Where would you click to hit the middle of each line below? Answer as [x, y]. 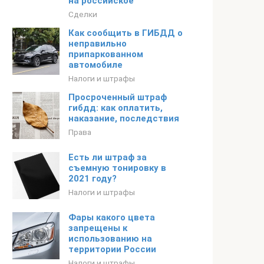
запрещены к [98, 228]
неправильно [98, 44]
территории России [112, 249]
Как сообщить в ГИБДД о [126, 33]
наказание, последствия [124, 118]
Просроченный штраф [118, 97]
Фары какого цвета [112, 217]
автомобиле [95, 65]
